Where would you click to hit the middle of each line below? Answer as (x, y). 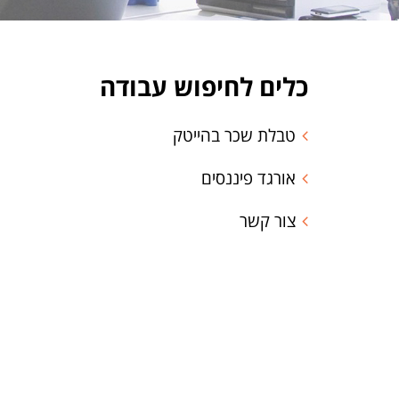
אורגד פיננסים (248, 179)
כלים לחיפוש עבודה (204, 87)
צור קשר (268, 221)
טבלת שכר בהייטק (234, 136)
